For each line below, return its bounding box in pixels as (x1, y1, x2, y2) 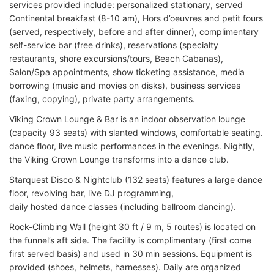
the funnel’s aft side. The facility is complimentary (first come (9, 234, 251, 245)
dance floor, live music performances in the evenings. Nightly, (9, 140, 255, 151)
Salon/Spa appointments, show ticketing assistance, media (9, 66, 245, 77)
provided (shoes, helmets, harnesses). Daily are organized (9, 261, 241, 272)
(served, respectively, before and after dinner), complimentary (9, 26, 259, 37)
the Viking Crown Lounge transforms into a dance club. (9, 154, 229, 165)
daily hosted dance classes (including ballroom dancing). (9, 201, 236, 212)
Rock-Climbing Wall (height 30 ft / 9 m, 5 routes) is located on (9, 221, 256, 232)
